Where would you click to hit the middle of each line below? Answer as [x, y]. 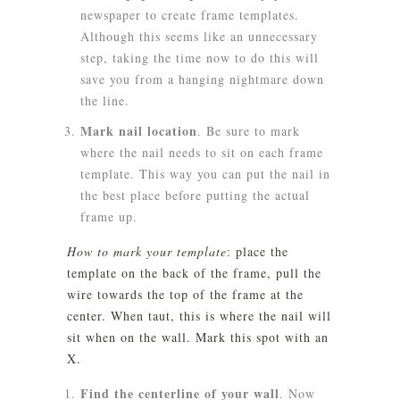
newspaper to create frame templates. [190, 15]
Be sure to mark [253, 131]
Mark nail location [139, 131]
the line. [105, 100]
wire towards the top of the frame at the [185, 294]
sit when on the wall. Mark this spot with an [198, 337]
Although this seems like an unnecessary [199, 36]
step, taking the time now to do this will [200, 58]
